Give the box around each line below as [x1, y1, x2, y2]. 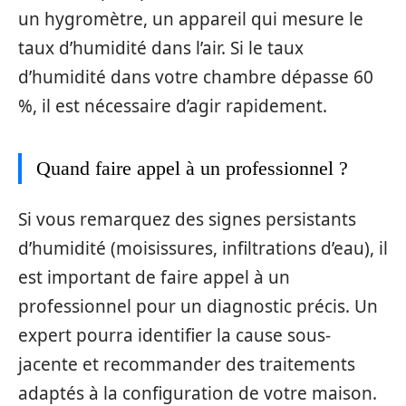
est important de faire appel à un [18, 265, 290, 289]
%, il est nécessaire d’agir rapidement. [18, 94, 327, 119]
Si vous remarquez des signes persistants [18, 207, 356, 231]
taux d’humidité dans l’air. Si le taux [18, 36, 304, 61]
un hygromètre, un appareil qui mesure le [18, 7, 363, 32]
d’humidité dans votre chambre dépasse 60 [18, 65, 373, 90]
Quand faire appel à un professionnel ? [36, 157, 348, 180]
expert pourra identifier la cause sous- [18, 323, 331, 347]
